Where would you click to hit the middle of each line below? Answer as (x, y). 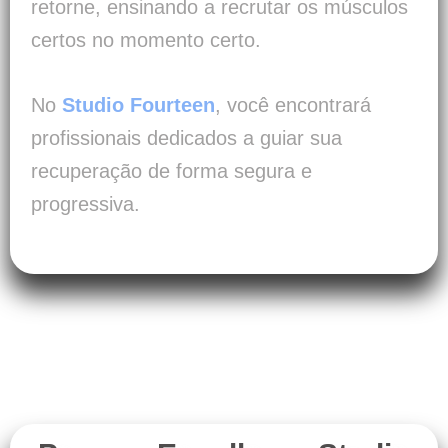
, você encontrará (293, 105)
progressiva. (85, 204)
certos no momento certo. (146, 40)
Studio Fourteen (138, 105)
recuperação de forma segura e (171, 171)
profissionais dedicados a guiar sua (186, 138)
